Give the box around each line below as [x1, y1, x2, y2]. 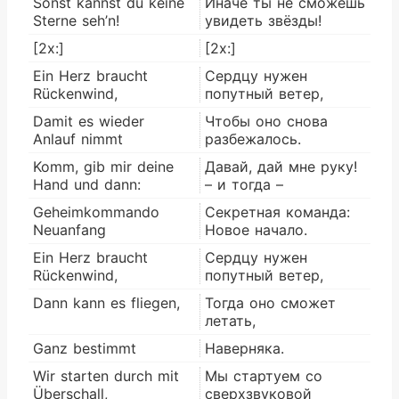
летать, [205, 311, 256, 330]
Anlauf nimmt [33, 129, 123, 148]
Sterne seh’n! [33, 11, 119, 29]
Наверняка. [205, 338, 284, 357]
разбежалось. [205, 129, 301, 148]
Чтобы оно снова [205, 111, 328, 130]
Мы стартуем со [205, 366, 322, 385]
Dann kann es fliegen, [33, 293, 180, 312]
